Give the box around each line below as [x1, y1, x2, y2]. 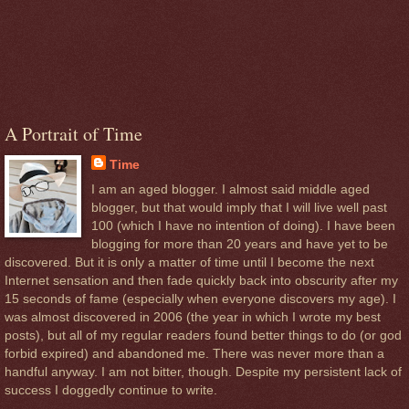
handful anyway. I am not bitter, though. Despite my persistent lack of [5, 364, 402, 380]
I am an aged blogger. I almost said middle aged [90, 182, 370, 197]
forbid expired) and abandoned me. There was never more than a [5, 346, 384, 362]
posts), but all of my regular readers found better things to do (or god [5, 328, 402, 343]
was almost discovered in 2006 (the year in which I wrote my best [5, 309, 381, 325]
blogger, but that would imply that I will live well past [90, 200, 387, 215]
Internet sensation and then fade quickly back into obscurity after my [5, 273, 398, 288]
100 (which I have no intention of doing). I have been [90, 218, 395, 234]
